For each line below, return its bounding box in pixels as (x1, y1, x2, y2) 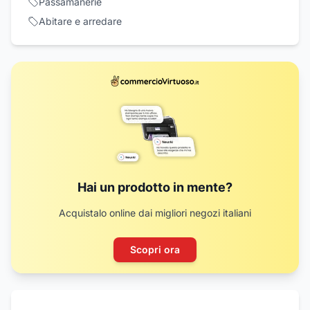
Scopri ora (130, 244, 180, 255)
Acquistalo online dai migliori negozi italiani (59, 207, 251, 219)
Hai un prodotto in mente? (77, 180, 232, 194)
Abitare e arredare (39, 15, 122, 27)
